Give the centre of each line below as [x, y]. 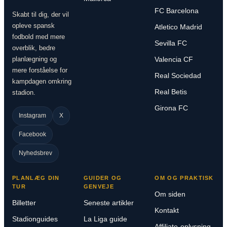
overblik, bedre [34, 48]
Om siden [170, 194]
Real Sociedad [178, 76]
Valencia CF [174, 60]
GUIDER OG [103, 178]
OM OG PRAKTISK [184, 178]
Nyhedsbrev [35, 153]
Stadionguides [35, 219]
